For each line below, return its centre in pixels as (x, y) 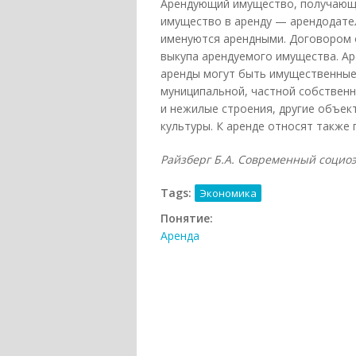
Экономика (228, 193)
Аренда (180, 236)
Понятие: (188, 219)
